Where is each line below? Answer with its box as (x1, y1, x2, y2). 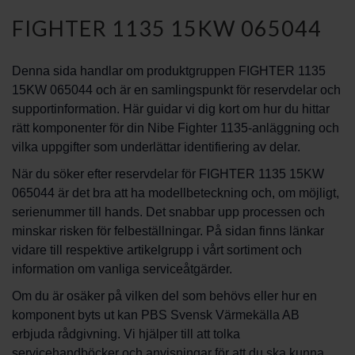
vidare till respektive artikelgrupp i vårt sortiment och (12, 243, 302, 257)
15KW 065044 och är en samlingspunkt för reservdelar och (12, 83, 341, 97)
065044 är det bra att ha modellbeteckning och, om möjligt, (12, 186, 339, 200)
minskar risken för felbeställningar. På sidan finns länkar (12, 224, 324, 238)
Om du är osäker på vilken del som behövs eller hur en (12, 289, 317, 303)
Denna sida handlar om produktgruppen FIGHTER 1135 (12, 64, 326, 78)
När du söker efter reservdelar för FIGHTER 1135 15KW (12, 167, 324, 181)
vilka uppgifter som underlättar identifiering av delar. (12, 140, 300, 154)
